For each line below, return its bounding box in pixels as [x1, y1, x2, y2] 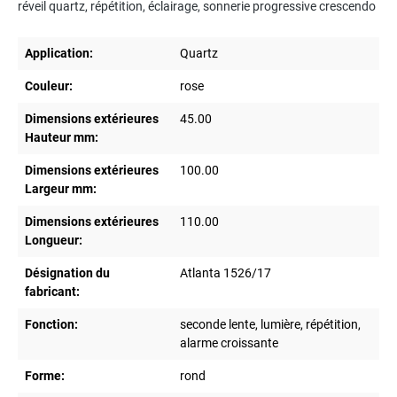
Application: [25, 46, 93, 61]
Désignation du [25, 266, 110, 281]
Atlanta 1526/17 [180, 266, 271, 281]
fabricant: [25, 284, 80, 300]
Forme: [25, 369, 65, 384]
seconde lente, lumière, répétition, [180, 317, 361, 332]
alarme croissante [180, 336, 278, 351]
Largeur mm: [25, 182, 97, 197]
